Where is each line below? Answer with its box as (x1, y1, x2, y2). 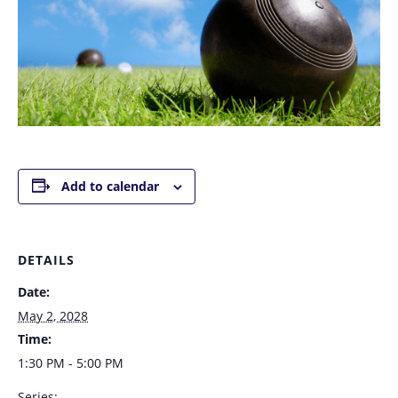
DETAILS (18, 251, 75, 268)
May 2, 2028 (18, 306, 88, 324)
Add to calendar (60, 177, 159, 195)
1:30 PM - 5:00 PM (18, 354, 123, 371)
